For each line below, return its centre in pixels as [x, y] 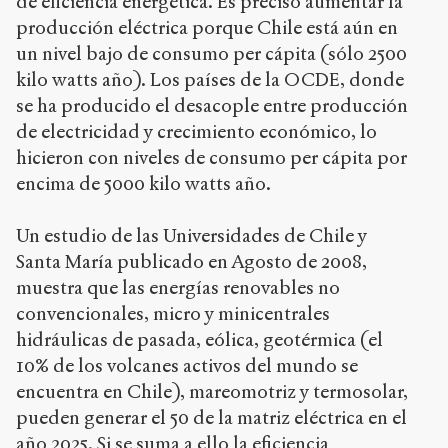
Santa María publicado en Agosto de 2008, [191, 262]
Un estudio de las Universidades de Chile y [191, 236]
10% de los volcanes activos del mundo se [187, 366]
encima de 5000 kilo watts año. [143, 184]
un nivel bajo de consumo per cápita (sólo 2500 [211, 54]
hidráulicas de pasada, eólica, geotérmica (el [199, 340]
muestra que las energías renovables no [178, 288]
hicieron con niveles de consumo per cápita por [211, 158]
